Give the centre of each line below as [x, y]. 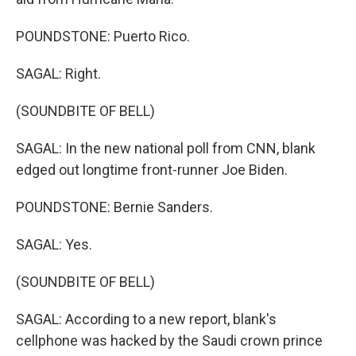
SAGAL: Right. [58, 74]
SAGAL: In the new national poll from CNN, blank [166, 148]
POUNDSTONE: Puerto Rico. [103, 36]
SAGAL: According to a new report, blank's [146, 319]
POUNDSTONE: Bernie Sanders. [114, 207]
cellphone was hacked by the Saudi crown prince [169, 341]
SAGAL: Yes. [54, 244]
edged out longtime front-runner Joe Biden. [152, 170]
